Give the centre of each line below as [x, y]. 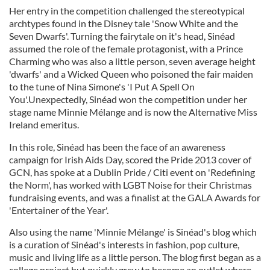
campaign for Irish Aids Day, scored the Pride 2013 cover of [130, 159]
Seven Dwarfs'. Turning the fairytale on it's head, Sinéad [122, 36]
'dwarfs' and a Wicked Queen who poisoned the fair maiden [131, 74]
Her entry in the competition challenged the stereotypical [127, 11]
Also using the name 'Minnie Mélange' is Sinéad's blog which [133, 232]
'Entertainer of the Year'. [59, 210]
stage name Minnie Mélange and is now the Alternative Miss [133, 112]
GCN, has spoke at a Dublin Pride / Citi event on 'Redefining [132, 172]
